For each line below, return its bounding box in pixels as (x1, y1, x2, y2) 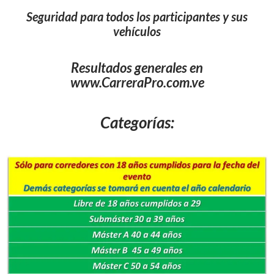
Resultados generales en (71, 59, 203, 76)
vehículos (113, 24, 161, 39)
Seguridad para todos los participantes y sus (26, 9, 248, 24)
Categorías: (100, 113, 174, 132)
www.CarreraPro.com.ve (70, 74, 204, 91)
